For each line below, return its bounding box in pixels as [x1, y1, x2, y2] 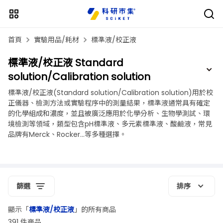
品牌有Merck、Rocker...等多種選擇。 [8, 129, 126, 139]
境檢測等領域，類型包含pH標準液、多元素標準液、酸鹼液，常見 [8, 119, 212, 129]
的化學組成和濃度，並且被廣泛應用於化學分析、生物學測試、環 [8, 109, 210, 118]
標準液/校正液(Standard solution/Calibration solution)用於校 [8, 88, 213, 98]
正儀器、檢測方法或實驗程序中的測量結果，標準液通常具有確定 [8, 98, 210, 108]
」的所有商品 [74, 205, 116, 215]
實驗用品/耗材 [34, 35, 79, 45]
